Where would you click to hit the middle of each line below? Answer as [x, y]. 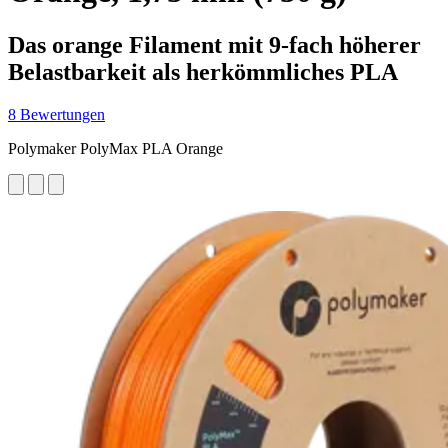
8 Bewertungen [56, 114]
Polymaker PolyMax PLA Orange [115, 148]
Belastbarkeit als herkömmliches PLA [203, 71]
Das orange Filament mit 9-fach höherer [214, 44]
